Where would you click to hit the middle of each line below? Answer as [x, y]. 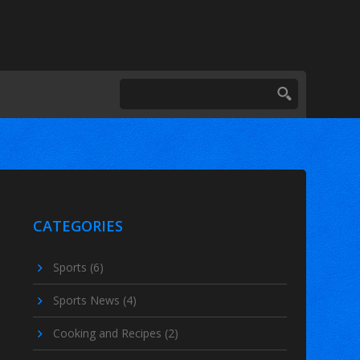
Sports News [88, 301]
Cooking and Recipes [108, 333]
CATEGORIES [78, 226]
